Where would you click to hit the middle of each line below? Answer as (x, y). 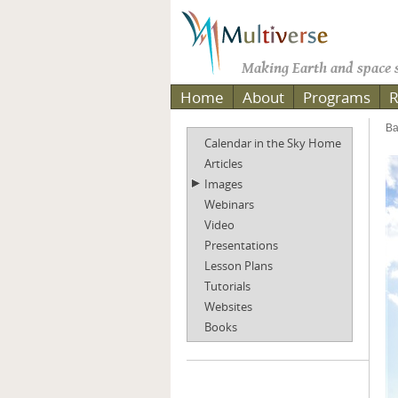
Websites (228, 306)
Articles (223, 163)
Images (223, 184)
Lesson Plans (239, 266)
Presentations (241, 245)
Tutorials (227, 286)
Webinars (229, 204)
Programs (337, 97)
